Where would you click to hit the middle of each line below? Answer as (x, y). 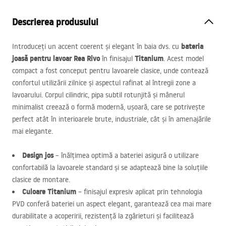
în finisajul (117, 59)
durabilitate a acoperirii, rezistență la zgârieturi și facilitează (103, 216)
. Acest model (184, 59)
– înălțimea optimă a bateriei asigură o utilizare (126, 155)
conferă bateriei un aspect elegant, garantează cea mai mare (118, 204)
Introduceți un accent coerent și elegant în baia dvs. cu (97, 46)
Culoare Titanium (49, 192)
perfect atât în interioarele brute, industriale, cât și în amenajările (111, 119)
